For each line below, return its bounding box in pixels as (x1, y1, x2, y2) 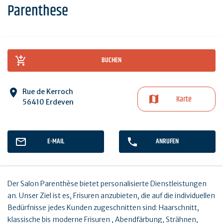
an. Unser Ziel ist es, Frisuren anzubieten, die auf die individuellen (7, 191, 215, 201)
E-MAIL (47, 136, 64, 147)
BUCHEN (102, 55, 121, 66)
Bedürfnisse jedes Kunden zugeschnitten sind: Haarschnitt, (7, 203, 199, 213)
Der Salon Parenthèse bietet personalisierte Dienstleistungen (7, 179, 207, 189)
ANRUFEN (156, 136, 179, 147)
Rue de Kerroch (22, 87, 73, 97)
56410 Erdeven (22, 98, 74, 107)
